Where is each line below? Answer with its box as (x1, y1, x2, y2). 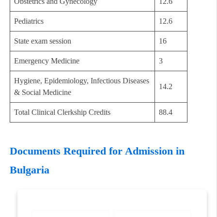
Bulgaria (10, 163, 49, 176)
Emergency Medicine (14, 57, 79, 65)
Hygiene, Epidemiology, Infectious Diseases (14, 77, 149, 85)
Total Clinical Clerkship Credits (14, 108, 110, 117)
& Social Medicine (14, 88, 71, 97)
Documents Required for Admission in (10, 144, 185, 157)
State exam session (14, 37, 71, 46)
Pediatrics (14, 17, 44, 26)
